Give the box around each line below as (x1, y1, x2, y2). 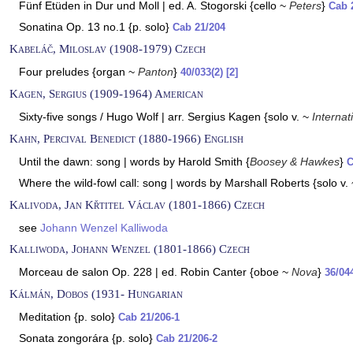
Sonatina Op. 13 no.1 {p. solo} (19, 20, 173, 33)
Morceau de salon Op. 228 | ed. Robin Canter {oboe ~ (19, 266, 292, 278)
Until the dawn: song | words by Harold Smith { (19, 155, 250, 168)
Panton (138, 65, 173, 78)
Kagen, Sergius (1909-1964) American (9, 87, 203, 100)
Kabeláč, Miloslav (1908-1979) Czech (9, 42, 206, 55)
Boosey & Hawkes (250, 155, 340, 168)
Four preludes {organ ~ (19, 65, 138, 78)
